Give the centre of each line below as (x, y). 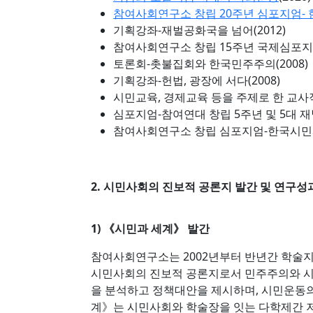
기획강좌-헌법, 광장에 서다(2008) (197, 80)
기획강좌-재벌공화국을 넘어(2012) (199, 30)
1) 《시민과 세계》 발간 (150, 228)
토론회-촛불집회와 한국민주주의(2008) (211, 64)
